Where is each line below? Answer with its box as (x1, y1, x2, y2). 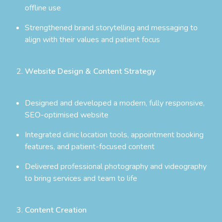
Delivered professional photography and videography (25, 161, 207, 172)
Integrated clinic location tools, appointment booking (25, 129, 204, 140)
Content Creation (25, 204, 87, 216)
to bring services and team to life (25, 172, 137, 184)
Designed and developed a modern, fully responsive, (25, 97, 205, 109)
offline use (25, 2, 61, 13)
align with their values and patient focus (25, 34, 160, 45)
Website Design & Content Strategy (25, 65, 156, 77)
